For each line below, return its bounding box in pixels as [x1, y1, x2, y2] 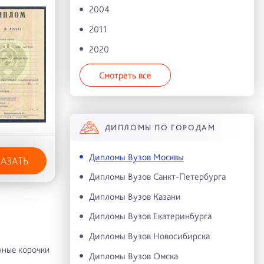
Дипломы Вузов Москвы [88, 151, 184, 163]
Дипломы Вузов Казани [88, 190, 181, 202]
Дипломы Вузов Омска [88, 250, 178, 262]
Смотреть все [98, 69, 151, 81]
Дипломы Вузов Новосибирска [88, 230, 210, 242]
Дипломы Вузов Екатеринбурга [88, 210, 212, 222]
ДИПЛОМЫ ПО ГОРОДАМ [104, 123, 216, 133]
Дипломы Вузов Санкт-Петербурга [88, 171, 226, 183]
